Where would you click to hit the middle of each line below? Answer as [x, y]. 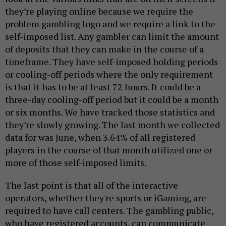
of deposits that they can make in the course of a [104, 49]
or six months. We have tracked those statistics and [110, 112]
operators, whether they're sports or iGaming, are [106, 198]
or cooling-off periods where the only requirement [109, 74]
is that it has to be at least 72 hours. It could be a [103, 87]
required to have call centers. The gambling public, [109, 211]
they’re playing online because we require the [99, 11]
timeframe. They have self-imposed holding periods [111, 62]
